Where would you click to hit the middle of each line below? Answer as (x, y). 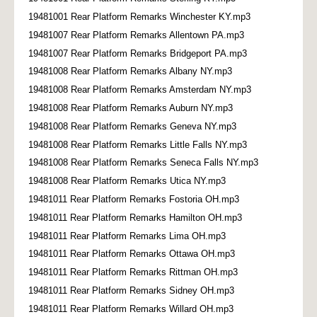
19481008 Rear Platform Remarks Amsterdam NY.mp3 (140, 90)
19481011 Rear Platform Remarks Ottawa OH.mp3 (132, 254)
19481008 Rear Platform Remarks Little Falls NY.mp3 (138, 144)
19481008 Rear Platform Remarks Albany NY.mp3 (130, 71)
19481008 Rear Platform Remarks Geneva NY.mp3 (132, 126)
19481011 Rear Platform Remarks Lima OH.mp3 (127, 236)
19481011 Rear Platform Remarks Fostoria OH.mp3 (134, 199)
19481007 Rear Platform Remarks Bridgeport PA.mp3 (138, 53)
